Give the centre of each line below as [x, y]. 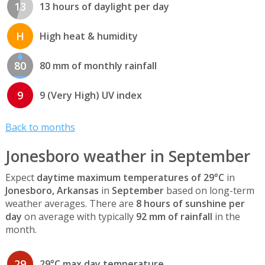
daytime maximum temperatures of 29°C [130, 177]
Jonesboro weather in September [127, 156]
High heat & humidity [88, 36]
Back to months [40, 127]
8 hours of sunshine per [190, 203]
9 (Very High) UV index [91, 96]
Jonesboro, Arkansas [52, 190]
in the [226, 216]
